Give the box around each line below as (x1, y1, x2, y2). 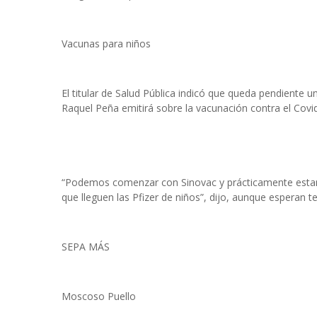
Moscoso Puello (62, 289, 136, 303)
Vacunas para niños (62, 37, 151, 50)
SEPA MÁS (62, 240, 110, 253)
